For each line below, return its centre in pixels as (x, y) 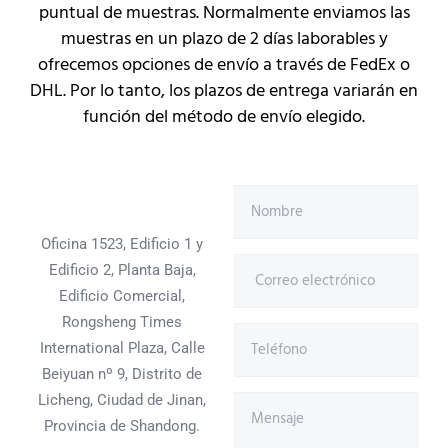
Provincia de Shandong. (122, 426)
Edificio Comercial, (122, 296)
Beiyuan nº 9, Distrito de (122, 374)
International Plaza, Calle (122, 348)
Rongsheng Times (122, 322)
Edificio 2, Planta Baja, (122, 270)
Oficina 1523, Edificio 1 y (122, 244)
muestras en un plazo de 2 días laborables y (224, 40)
